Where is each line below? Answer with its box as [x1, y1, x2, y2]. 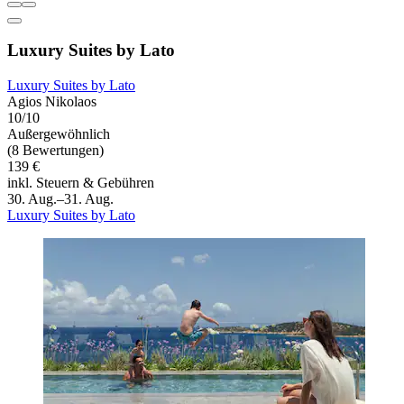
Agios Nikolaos [7, 94, 96, 110]
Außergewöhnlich [7, 126, 110, 142]
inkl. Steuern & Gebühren [7, 175, 154, 191]
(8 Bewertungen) [7, 142, 104, 159]
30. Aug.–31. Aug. [7, 191, 114, 207]
